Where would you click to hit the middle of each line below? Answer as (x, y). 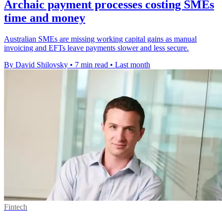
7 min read (91, 64)
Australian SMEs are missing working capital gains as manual (100, 39)
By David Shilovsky (36, 64)
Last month (133, 64)
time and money (45, 18)
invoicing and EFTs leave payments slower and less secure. (96, 48)
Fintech (16, 207)
